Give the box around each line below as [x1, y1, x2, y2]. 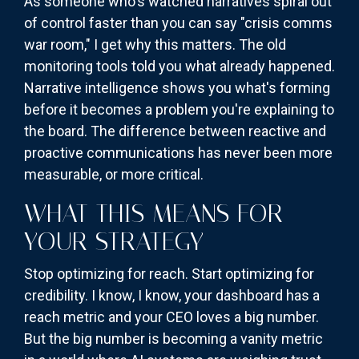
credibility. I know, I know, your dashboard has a [24, 286, 320, 304]
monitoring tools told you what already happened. [24, 57, 335, 75]
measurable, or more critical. [24, 165, 204, 183]
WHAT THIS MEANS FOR [24, 197, 283, 228]
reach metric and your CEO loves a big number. [24, 308, 319, 325]
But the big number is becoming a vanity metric [24, 329, 323, 347]
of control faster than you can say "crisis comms [24, 14, 333, 31]
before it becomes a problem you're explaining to [24, 100, 334, 118]
